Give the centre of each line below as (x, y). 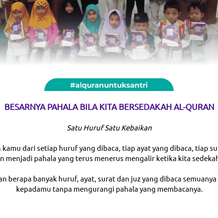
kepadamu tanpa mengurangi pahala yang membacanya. (109, 188)
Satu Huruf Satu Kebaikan (109, 127)
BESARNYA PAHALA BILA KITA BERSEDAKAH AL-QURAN (109, 106)
